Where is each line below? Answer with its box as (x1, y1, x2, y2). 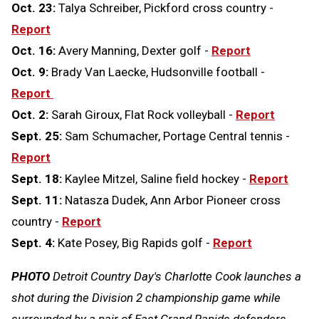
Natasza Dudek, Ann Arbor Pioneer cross (65, 193, 281, 208)
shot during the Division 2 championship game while (11, 291, 281, 305)
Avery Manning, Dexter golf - (58, 43, 211, 58)
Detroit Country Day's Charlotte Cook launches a (53, 269, 301, 284)
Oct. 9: (11, 65, 51, 80)
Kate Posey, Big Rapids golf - (55, 236, 213, 251)
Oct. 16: (11, 43, 58, 58)
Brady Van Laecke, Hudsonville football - (51, 65, 265, 80)
